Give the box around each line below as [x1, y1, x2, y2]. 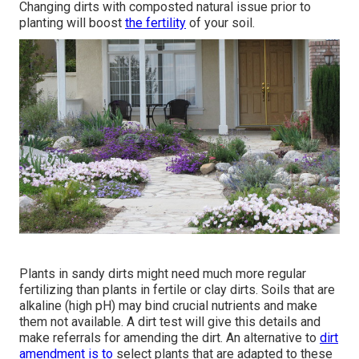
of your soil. [186, 15, 255, 31]
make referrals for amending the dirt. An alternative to [19, 329, 320, 345]
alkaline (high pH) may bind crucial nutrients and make [19, 297, 317, 313]
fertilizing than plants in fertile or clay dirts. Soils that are [19, 281, 335, 297]
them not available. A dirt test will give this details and [19, 313, 321, 329]
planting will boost [19, 15, 125, 31]
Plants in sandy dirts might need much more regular [19, 265, 306, 281]
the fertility [125, 15, 186, 31]
